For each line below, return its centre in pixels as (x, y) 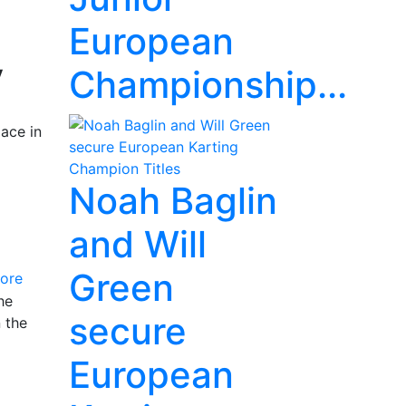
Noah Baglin (173, 201)
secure (128, 331)
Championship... (208, 85)
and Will (138, 244)
